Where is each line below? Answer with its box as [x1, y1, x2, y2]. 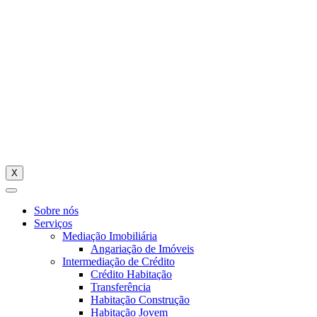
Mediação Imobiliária [62, 230, 157, 242]
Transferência [91, 281, 151, 293]
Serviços [34, 217, 72, 229]
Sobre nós [34, 204, 79, 217]
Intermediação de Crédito [62, 255, 175, 267]
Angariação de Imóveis [91, 243, 194, 255]
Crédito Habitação [91, 268, 172, 280]
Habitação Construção [91, 294, 190, 306]
